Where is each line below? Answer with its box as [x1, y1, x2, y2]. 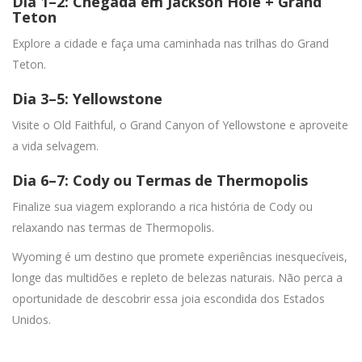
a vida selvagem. [12, 137, 99, 154]
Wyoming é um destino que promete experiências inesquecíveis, [12, 248, 347, 264]
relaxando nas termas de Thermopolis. [12, 219, 214, 235]
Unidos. [12, 311, 51, 327]
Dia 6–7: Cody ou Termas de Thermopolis [12, 170, 308, 190]
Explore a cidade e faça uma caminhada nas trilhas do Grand [12, 35, 329, 51]
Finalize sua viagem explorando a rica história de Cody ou [12, 198, 313, 214]
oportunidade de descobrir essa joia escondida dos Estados [12, 290, 325, 306]
